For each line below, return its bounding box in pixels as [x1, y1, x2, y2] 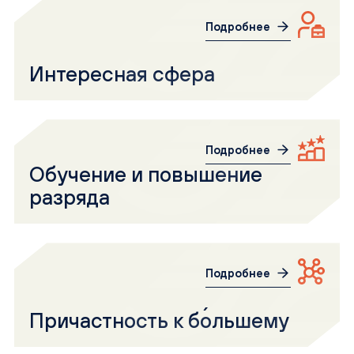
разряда [29, 185, 111, 210]
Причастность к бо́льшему [29, 308, 290, 333]
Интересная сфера [29, 62, 216, 87]
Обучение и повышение [29, 162, 263, 187]
